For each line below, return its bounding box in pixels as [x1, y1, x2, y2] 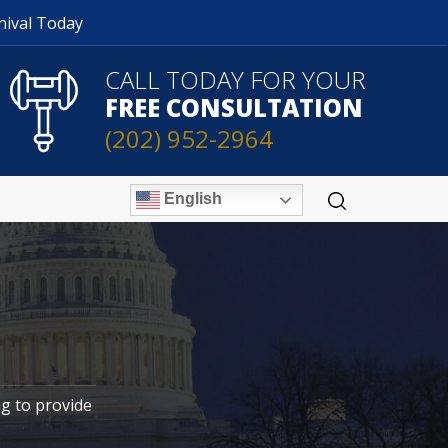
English [160, 189, 222, 207]
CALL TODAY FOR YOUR [105, 63, 366, 96]
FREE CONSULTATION [105, 91, 363, 124]
